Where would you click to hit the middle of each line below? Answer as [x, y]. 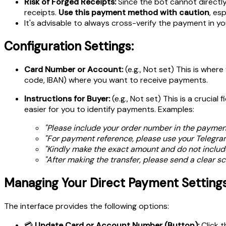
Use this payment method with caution [134, 13]
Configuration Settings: [69, 46]
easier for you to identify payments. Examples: [109, 109]
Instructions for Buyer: [67, 99]
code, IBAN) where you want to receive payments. [116, 80]
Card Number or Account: [74, 70]
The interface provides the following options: [87, 206]
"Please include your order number [109, 128]
